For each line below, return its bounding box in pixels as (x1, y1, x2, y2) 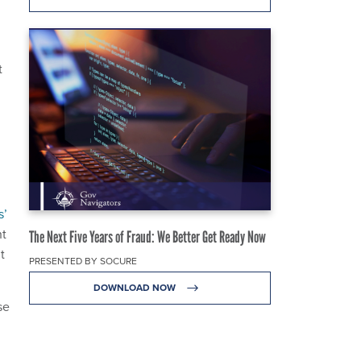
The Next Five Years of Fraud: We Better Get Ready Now (29, 226, 266, 247)
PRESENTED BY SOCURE (29, 253, 137, 268)
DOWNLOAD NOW (93, 280, 178, 294)
